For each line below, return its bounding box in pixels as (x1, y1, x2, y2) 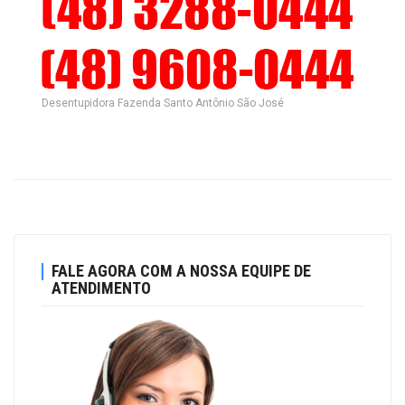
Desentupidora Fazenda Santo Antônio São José (42, 97, 284, 109)
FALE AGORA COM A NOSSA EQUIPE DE (51, 260, 311, 280)
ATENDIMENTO (51, 278, 151, 297)
